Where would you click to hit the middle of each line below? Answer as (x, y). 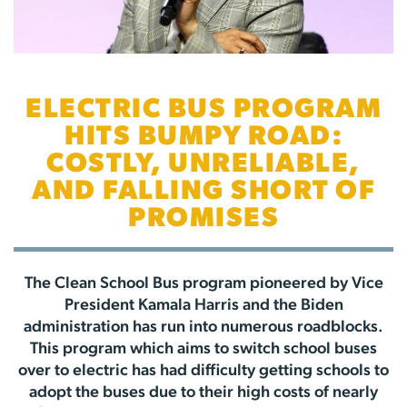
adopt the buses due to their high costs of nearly (203, 392)
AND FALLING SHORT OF (203, 192)
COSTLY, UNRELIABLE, (203, 164)
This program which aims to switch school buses (203, 349)
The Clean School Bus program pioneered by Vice (203, 283)
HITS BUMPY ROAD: (203, 137)
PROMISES (203, 219)
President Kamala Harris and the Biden (203, 305)
